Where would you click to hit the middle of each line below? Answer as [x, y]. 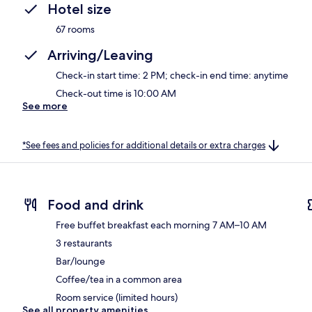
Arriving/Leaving [100, 55]
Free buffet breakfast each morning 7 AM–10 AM [161, 225]
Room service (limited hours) [117, 298]
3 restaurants [84, 243]
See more [45, 106]
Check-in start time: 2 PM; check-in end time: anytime [172, 75]
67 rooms [75, 29]
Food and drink [95, 205]
